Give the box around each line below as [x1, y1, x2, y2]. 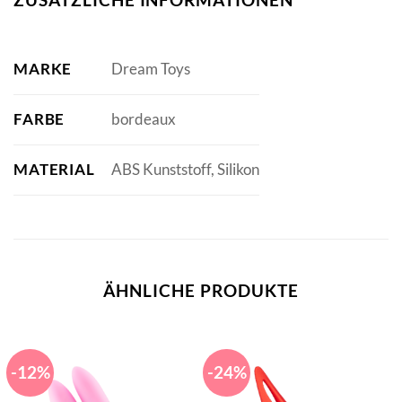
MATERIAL [13, 159, 95, 179]
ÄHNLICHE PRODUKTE [103, 279, 299, 301]
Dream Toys [110, 59, 190, 79]
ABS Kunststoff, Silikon [110, 160, 259, 179]
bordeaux [110, 109, 176, 129]
